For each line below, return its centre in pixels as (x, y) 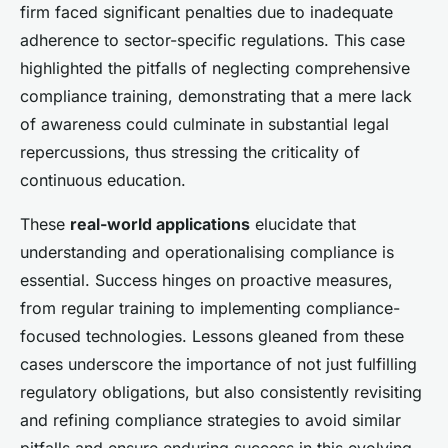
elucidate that (303, 224)
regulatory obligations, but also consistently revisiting (221, 392)
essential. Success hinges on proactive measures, (206, 280)
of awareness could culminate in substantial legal (204, 124)
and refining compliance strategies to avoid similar (210, 420)
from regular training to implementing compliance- (210, 308)
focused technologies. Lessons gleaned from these (212, 336)
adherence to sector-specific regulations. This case (212, 40)
